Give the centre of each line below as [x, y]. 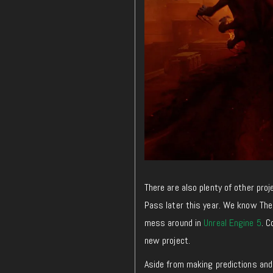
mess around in [174, 222]
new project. [167, 240]
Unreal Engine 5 [232, 222]
